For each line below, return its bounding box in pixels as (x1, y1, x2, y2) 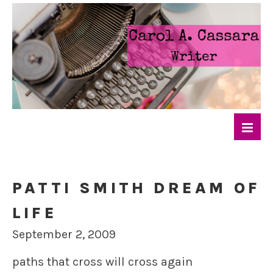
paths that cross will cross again (12, 255, 193, 269)
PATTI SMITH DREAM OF (12, 179, 261, 198)
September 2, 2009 (12, 227, 116, 242)
